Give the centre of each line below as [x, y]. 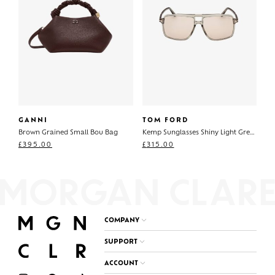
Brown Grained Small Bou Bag [68, 133]
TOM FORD [165, 121]
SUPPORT [121, 242]
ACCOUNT [121, 264]
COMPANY [122, 221]
